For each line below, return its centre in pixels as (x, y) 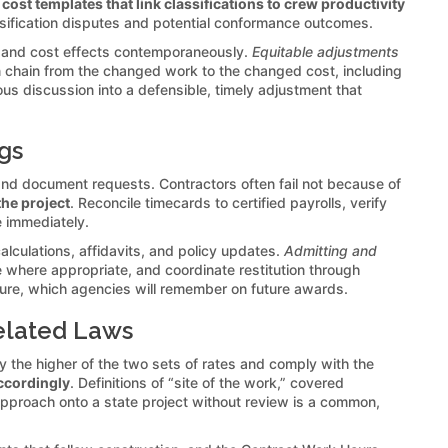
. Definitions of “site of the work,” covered (207, 382)
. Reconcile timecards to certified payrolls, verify (228, 202)
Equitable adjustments (325, 51)
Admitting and (330, 250)
